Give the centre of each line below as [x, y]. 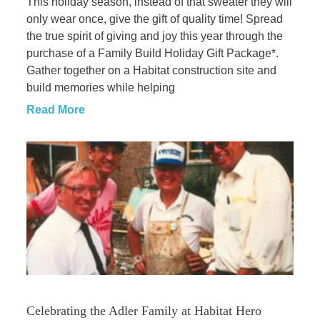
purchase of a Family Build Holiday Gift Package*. [154, 54]
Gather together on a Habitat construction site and [151, 71]
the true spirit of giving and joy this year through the [154, 36]
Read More [55, 110]
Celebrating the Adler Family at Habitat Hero [144, 311]
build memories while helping [100, 88]
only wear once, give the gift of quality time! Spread [154, 19]
